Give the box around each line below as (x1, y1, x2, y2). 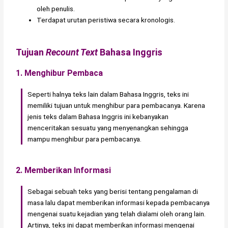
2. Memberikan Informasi (16, 165, 111, 176)
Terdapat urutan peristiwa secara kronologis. (37, 16, 176, 24)
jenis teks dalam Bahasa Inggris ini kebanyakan (27, 112, 169, 121)
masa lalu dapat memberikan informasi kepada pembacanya (27, 198, 210, 207)
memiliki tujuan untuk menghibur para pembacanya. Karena (27, 101, 206, 109)
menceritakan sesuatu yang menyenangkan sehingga (27, 123, 189, 132)
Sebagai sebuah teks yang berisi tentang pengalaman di (27, 187, 198, 196)
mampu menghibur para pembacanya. (27, 134, 142, 143)
